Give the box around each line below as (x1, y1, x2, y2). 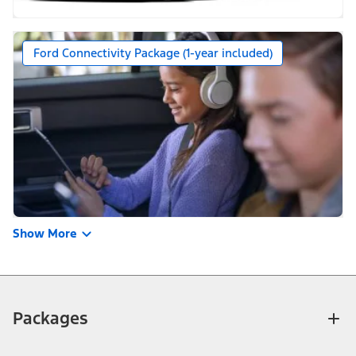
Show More (13, 226, 77, 242)
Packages (13, 308, 88, 330)
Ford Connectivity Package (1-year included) (33, 45, 273, 61)
